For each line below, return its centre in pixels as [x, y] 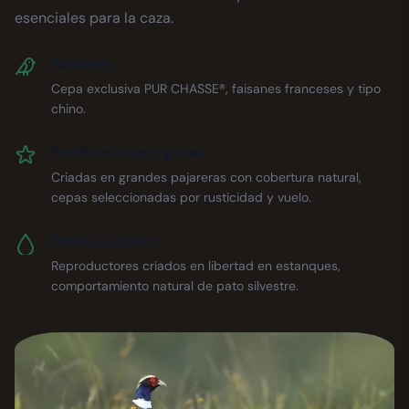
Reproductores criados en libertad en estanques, [196, 266]
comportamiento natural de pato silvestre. [175, 286]
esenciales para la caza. [94, 18]
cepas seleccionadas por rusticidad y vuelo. [181, 198]
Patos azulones [104, 241]
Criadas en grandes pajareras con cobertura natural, [206, 178]
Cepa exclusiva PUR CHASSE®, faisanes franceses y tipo [216, 89]
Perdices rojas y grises [128, 152]
